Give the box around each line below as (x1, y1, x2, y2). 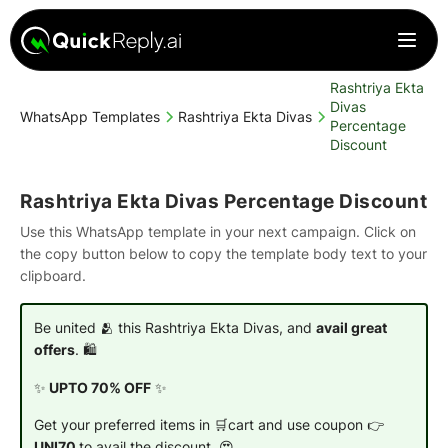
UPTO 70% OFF (45, 379, 151, 396)
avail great (315, 319, 387, 336)
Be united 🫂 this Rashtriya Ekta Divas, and (33, 319, 316, 336)
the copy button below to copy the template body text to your (20, 245, 427, 262)
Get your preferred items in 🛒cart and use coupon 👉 (33, 417, 384, 434)
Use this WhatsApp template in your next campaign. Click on (20, 223, 416, 240)
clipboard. (20, 267, 86, 284)
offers (33, 341, 75, 358)
